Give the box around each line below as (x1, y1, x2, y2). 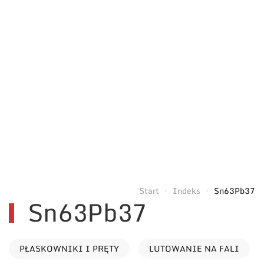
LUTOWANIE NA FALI (149, 242, 239, 256)
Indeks (173, 184, 200, 198)
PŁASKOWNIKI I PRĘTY (19, 242, 119, 256)
